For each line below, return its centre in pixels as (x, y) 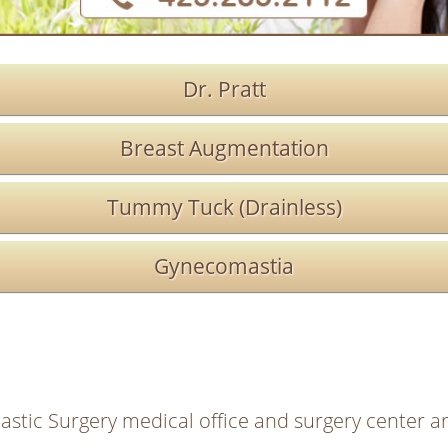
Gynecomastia (224, 265)
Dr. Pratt (224, 88)
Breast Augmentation (224, 147)
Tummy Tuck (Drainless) (224, 206)
